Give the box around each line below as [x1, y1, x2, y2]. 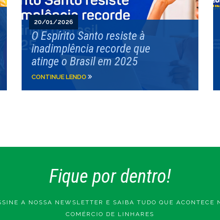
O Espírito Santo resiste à [31, 29, 145, 43]
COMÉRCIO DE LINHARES [66, 211, 154, 218]
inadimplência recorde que [31, 42, 150, 55]
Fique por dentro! [49, 165, 171, 187]
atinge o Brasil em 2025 [31, 55, 138, 68]
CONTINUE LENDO [31, 73, 88, 81]
